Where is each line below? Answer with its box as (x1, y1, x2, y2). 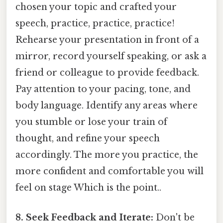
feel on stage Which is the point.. (15, 182, 161, 194)
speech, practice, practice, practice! (15, 18, 175, 29)
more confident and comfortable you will (15, 166, 204, 177)
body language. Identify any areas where (15, 100, 198, 111)
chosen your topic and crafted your (15, 1, 177, 13)
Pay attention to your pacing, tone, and (15, 84, 191, 95)
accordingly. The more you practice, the (15, 149, 198, 161)
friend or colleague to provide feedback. (15, 67, 199, 79)
